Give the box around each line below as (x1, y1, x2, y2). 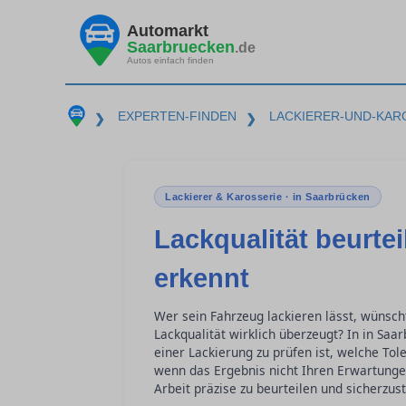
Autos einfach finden (127, 54, 214, 65)
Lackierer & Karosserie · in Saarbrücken (165, 191, 371, 202)
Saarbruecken (127, 37, 235, 56)
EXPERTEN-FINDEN (117, 109, 237, 123)
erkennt (154, 264, 249, 293)
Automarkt (127, 21, 208, 40)
